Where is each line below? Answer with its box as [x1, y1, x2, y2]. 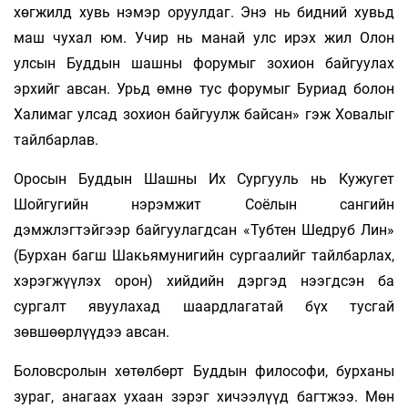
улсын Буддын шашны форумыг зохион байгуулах [14, 54, 394, 72]
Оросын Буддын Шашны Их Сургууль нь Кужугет [14, 169, 394, 188]
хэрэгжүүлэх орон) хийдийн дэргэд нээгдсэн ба [14, 271, 394, 290]
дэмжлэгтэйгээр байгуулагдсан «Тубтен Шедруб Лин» [14, 220, 394, 239]
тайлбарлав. [14, 130, 98, 148]
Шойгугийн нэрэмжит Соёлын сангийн [14, 195, 394, 213]
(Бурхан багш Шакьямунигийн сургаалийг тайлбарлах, [14, 246, 394, 264]
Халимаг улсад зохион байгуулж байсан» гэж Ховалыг [14, 105, 394, 123]
